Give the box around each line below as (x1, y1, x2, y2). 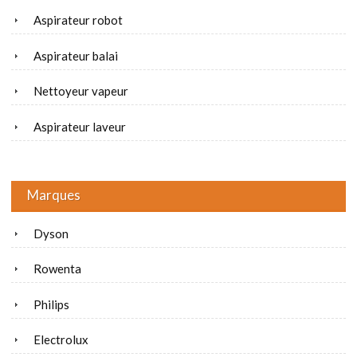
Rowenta (33, 261, 81, 277)
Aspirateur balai (33, 48, 118, 63)
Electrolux (33, 332, 88, 347)
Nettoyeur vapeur (33, 84, 128, 99)
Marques (27, 186, 80, 203)
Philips (33, 296, 69, 312)
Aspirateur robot (33, 13, 123, 28)
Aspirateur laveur (33, 120, 126, 135)
